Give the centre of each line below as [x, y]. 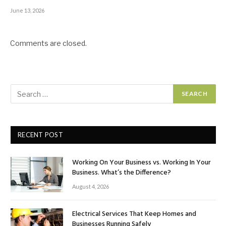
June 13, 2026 [27, 11]
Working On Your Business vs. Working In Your [142, 163]
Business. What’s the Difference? [122, 173]
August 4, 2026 [91, 187]
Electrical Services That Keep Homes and [134, 214]
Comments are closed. [48, 43]
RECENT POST [40, 135]
